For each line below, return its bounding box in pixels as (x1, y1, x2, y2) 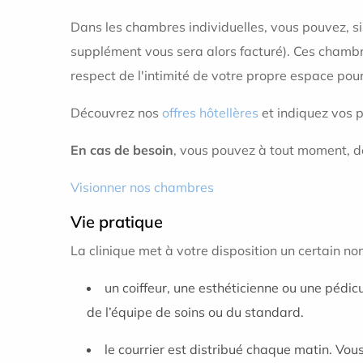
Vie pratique (70, 211, 163, 232)
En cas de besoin (70, 142, 173, 158)
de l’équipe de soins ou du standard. (87, 304, 304, 320)
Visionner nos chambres (70, 179, 214, 195)
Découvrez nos (70, 105, 162, 121)
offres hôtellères (162, 105, 258, 121)
